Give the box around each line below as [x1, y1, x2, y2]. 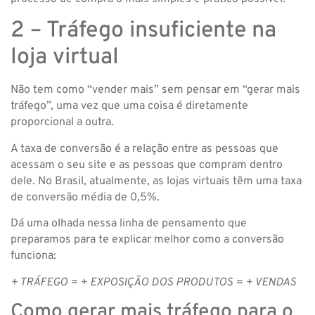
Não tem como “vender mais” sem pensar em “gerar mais [11, 83, 300, 98]
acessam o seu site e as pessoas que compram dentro [11, 157, 283, 172]
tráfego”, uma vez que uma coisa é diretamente [11, 99, 248, 114]
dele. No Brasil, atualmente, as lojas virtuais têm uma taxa [11, 174, 302, 188]
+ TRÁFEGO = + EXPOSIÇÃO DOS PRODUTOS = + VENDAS [11, 275, 296, 290]
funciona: [11, 249, 56, 264]
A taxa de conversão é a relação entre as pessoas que [11, 141, 278, 156]
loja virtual [11, 44, 119, 72]
